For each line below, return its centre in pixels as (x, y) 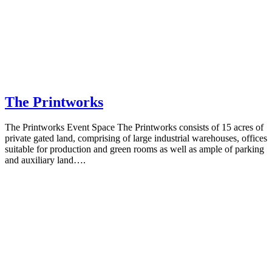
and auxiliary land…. (45, 160)
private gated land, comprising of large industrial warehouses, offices (136, 138)
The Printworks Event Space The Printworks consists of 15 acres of (134, 127)
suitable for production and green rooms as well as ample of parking (134, 149)
